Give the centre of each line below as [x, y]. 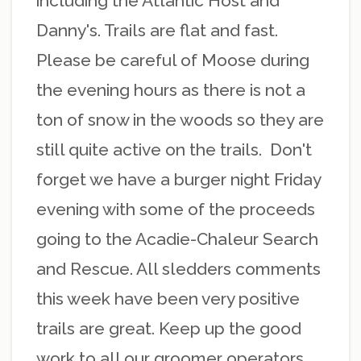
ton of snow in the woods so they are [180, 120]
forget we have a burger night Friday [178, 180]
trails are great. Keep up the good [169, 329]
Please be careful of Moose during [173, 60]
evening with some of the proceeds [176, 210]
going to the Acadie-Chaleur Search [177, 239]
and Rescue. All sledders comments [178, 269]
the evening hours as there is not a [171, 90]
